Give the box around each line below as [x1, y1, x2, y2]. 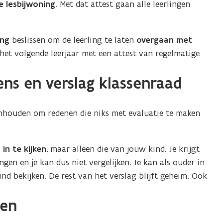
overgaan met [136, 34, 193, 45]
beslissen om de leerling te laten [9, 34, 137, 45]
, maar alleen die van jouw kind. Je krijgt [46, 143, 200, 154]
